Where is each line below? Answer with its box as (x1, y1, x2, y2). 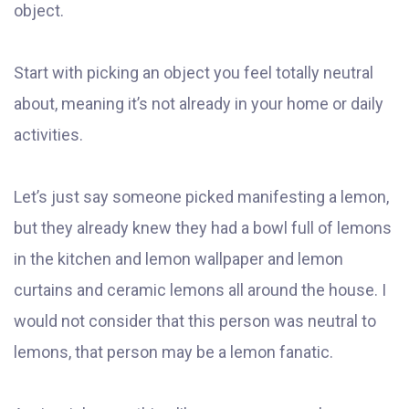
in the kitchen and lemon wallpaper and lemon (14, 249, 343, 269)
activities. (14, 125, 87, 145)
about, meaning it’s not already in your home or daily (14, 94, 383, 114)
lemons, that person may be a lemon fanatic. (14, 342, 333, 362)
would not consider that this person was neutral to (14, 311, 376, 331)
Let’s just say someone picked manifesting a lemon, (14, 187, 389, 207)
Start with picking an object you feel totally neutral (14, 63, 373, 83)
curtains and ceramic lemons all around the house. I (14, 280, 386, 300)
